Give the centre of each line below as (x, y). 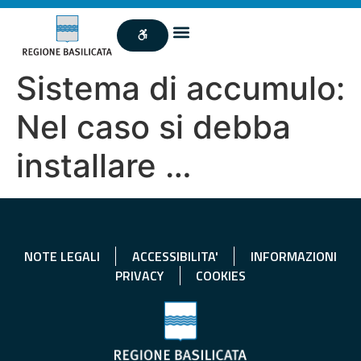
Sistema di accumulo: (180, 88)
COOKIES (221, 275)
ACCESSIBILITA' (175, 256)
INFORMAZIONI (293, 256)
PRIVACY (139, 275)
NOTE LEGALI (62, 256)
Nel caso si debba (154, 127)
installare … (104, 165)
